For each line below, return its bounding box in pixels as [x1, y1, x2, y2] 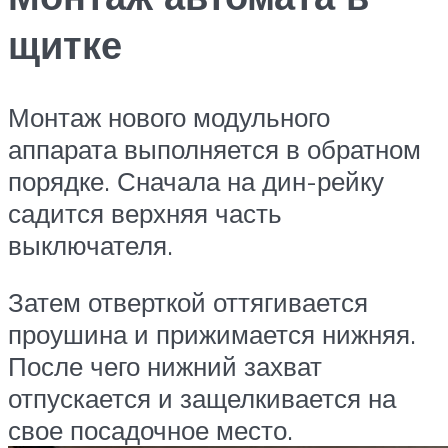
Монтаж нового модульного [8, 100, 330, 133]
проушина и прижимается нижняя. [8, 318, 416, 351]
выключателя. [8, 228, 173, 261]
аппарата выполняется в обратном [8, 132, 421, 165]
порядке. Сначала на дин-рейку [8, 164, 384, 197]
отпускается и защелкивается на [8, 382, 396, 415]
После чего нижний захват [8, 350, 322, 383]
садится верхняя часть [8, 196, 282, 229]
